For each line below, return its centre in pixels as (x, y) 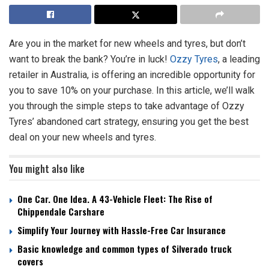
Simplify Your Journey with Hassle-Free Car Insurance (122, 230)
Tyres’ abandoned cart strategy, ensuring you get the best (129, 122)
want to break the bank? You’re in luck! (89, 59)
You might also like (47, 169)
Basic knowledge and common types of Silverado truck (125, 249)
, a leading (239, 59)
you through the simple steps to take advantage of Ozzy (127, 106)
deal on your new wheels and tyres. (83, 137)
